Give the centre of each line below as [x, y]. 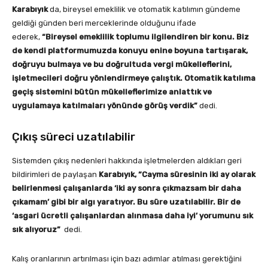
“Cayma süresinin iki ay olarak [197, 175]
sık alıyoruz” [36, 230]
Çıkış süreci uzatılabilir [74, 137]
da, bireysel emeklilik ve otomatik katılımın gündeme [145, 10]
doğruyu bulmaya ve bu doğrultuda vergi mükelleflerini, [122, 65]
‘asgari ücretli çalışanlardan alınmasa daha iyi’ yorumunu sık [133, 216]
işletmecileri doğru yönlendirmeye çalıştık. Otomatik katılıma [134, 78]
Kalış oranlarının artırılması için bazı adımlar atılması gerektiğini [127, 259]
